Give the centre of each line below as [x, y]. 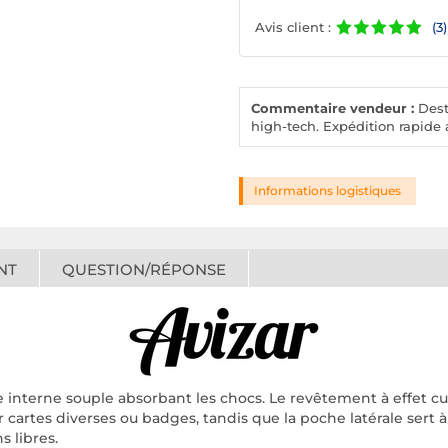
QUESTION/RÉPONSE [144, 270]
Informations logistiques [327, 191]
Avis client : [293, 26]
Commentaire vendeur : [332, 108]
